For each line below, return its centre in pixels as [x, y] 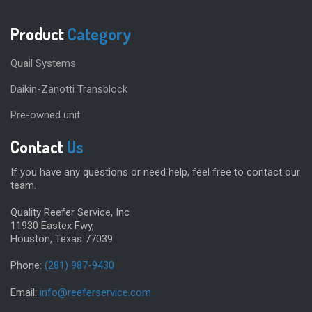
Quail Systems [43, 64]
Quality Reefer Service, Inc [70, 212]
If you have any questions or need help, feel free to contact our [155, 172]
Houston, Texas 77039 [62, 239]
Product [39, 34]
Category [100, 34]
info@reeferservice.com [95, 292]
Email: [25, 292]
